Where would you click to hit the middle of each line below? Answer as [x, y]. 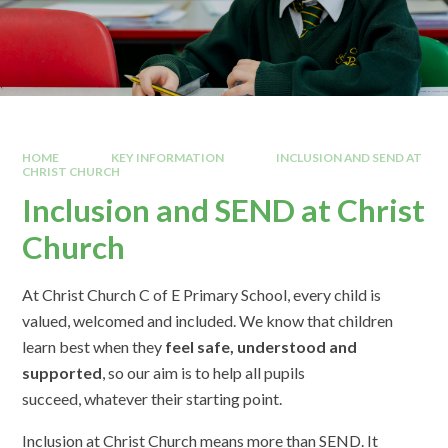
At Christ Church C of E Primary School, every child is [202, 295]
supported [62, 373]
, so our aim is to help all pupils [204, 373]
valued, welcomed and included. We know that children [208, 321]
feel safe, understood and [261, 347]
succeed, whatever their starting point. [152, 399]
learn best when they [94, 347]
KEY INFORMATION [167, 157]
